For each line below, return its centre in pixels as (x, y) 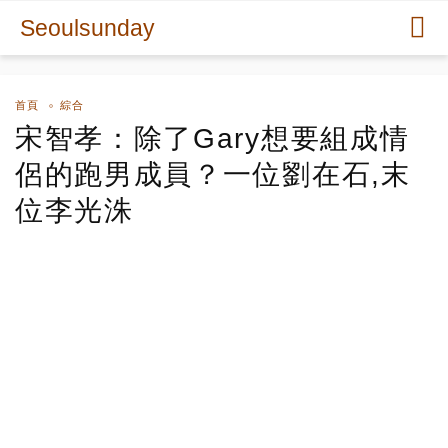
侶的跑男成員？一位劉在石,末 (213, 174)
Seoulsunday (87, 28)
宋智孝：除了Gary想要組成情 (212, 138)
